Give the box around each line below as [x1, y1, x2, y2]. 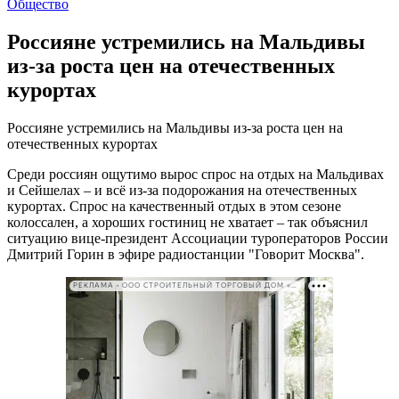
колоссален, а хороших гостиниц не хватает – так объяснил [7, 214, 368, 230]
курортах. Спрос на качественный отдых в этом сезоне [7, 198, 341, 214]
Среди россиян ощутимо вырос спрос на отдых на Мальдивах [7, 166, 384, 182]
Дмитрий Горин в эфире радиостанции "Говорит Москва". [7, 246, 364, 262]
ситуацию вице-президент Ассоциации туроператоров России [7, 230, 388, 246]
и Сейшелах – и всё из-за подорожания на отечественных [7, 182, 357, 198]
